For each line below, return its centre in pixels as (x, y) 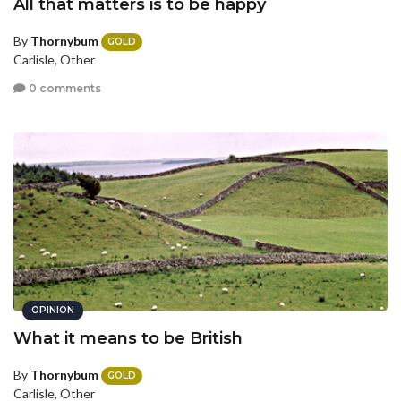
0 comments (64, 88)
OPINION (53, 311)
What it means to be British (128, 339)
